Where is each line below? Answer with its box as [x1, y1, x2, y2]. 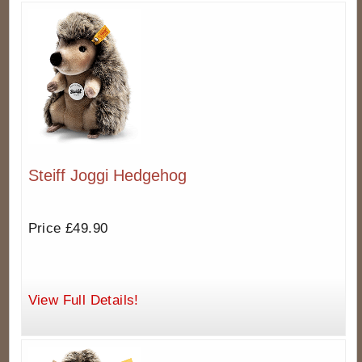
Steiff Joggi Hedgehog [27, 166, 187, 185]
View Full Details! [27, 293, 139, 309]
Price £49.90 [27, 221, 108, 237]
